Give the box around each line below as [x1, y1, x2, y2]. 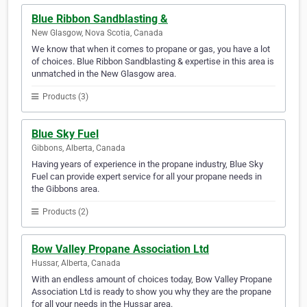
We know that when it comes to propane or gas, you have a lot [32, 44, 270, 55]
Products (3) [40, 92, 88, 102]
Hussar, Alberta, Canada [32, 258, 121, 269]
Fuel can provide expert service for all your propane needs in [32, 171, 262, 182]
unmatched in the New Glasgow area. [32, 69, 176, 79]
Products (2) [40, 207, 88, 217]
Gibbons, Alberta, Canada [32, 143, 125, 153]
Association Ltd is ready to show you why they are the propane [32, 286, 271, 297]
